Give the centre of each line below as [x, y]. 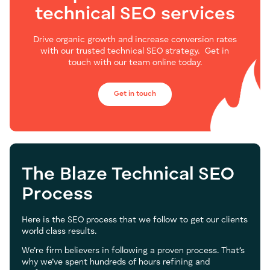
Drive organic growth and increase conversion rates [135, 39]
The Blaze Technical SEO [128, 174]
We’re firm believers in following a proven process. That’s [133, 250]
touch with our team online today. [135, 62]
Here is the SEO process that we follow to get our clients [135, 220]
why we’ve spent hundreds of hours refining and [116, 262]
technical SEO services [135, 14]
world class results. [59, 231]
